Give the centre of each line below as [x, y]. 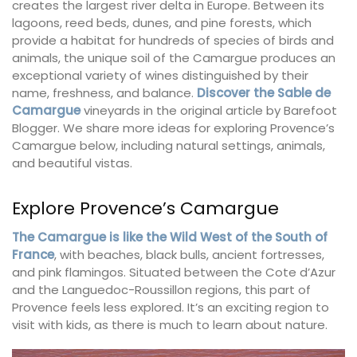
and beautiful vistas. [72, 163]
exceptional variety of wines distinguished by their [160, 75]
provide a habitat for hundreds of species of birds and [173, 40]
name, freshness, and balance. [104, 92]
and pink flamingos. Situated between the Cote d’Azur [174, 272]
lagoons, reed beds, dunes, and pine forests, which [162, 22]
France [33, 254]
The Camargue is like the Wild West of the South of [170, 237]
